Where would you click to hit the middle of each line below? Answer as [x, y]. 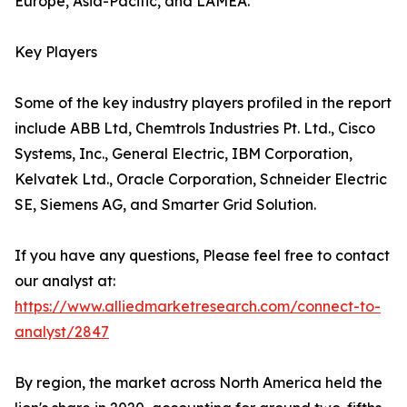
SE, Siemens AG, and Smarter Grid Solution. [165, 204]
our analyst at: [65, 281]
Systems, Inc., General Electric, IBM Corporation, [184, 154]
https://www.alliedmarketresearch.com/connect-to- [198, 306]
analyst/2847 [62, 332]
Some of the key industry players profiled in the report [203, 103]
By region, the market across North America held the [199, 382]
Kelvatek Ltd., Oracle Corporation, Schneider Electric [201, 179]
